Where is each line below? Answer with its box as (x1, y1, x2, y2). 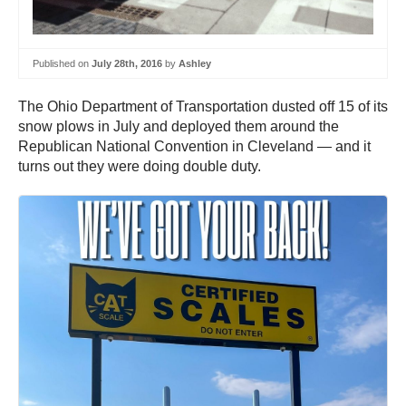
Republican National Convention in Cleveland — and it (18, 139, 371, 155)
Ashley (179, 57, 211, 69)
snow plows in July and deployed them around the (18, 119, 339, 135)
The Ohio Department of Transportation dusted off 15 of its (18, 99, 388, 115)
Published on (33, 57, 92, 69)
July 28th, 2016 (92, 57, 162, 69)
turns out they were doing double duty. (18, 159, 261, 175)
